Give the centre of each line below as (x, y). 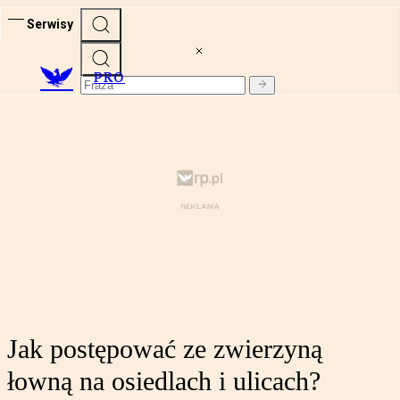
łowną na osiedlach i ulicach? (164, 381)
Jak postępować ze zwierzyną (165, 349)
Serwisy (50, 24)
